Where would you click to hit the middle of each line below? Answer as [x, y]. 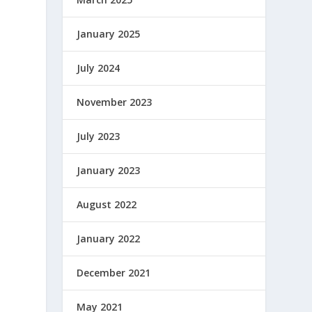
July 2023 [99, 136]
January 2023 [109, 170]
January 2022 [109, 239]
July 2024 [99, 68]
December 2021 [114, 273]
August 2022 [107, 204]
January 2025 [109, 34]
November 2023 [115, 102]
